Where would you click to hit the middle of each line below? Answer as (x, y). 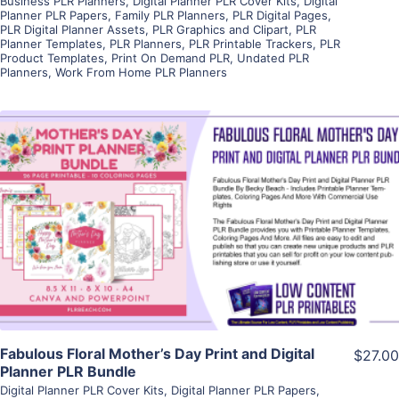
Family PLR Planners (170, 16)
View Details (199, 195)
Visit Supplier (199, 245)
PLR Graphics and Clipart (220, 30)
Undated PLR (273, 58)
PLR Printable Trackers (251, 44)
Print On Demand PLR (171, 58)
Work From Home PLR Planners (141, 73)
